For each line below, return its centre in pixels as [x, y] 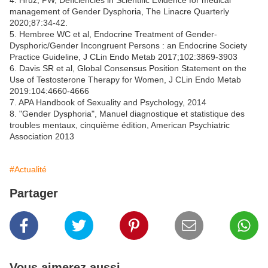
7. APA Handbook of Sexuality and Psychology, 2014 [108, 103]
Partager [34, 194]
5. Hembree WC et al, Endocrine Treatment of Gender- [113, 34]
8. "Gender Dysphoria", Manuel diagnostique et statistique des [127, 114]
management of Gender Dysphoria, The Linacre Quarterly [119, 12]
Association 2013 [42, 137]
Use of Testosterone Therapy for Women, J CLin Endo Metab [125, 80]
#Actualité [28, 170]
